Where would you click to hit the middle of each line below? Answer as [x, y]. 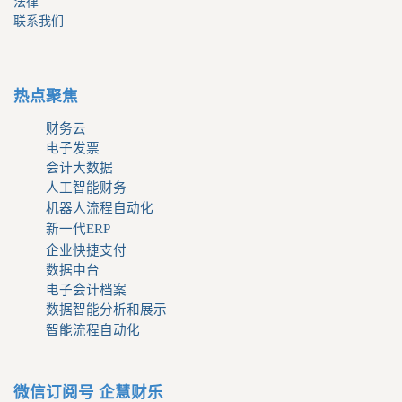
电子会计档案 [86, 290]
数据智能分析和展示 [106, 310]
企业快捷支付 [86, 250]
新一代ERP [78, 229]
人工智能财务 [86, 188]
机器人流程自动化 [100, 208]
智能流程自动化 [93, 330]
